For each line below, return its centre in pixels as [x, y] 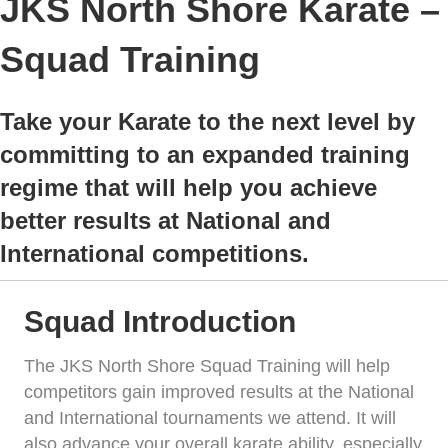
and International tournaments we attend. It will [210, 418]
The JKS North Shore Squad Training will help [207, 366]
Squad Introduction [160, 322]
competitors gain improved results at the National [219, 392]
